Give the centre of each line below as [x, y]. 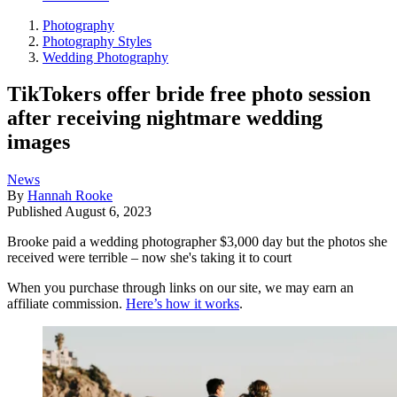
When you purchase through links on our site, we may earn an [180, 288]
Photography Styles [97, 41]
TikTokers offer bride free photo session [189, 94]
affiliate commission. [66, 304]
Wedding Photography [105, 57]
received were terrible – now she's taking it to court [149, 258]
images [39, 142]
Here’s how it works [183, 304]
